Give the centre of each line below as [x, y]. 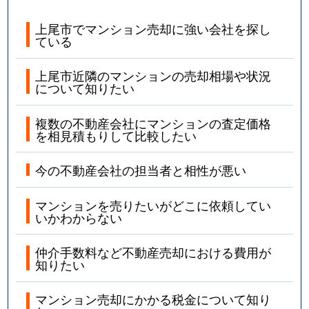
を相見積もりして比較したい [116, 135]
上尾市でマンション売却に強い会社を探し [153, 29]
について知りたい [85, 88]
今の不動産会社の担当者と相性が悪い [141, 170]
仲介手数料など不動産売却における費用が [153, 251]
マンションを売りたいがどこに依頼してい [153, 205]
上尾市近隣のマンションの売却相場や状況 [153, 76]
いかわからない [79, 217]
